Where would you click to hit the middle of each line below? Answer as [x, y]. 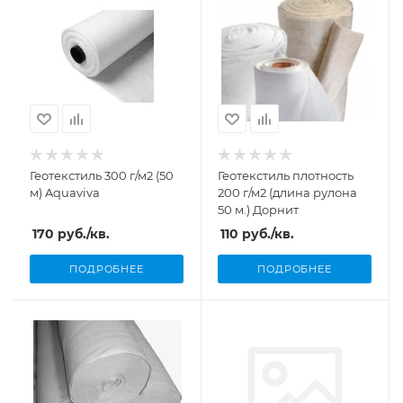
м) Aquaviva [65, 193]
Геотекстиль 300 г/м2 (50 [102, 175]
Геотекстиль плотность [286, 175]
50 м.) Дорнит [258, 210]
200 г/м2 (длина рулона [287, 193]
